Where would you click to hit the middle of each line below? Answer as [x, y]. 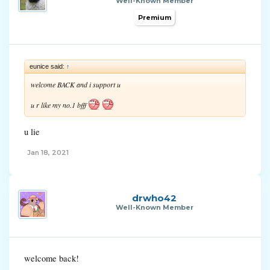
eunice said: [48, 66]
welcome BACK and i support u [76, 84]
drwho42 [154, 198]
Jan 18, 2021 [48, 152]
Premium [154, 17]
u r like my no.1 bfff [59, 105]
